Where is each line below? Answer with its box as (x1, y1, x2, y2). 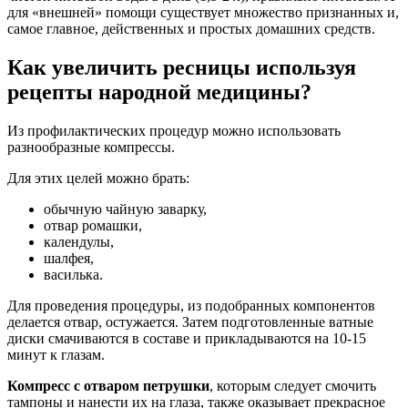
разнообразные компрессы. (7, 138, 175, 155)
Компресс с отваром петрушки (7, 377, 209, 393)
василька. (44, 266, 103, 282)
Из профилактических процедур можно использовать (7, 122, 341, 138)
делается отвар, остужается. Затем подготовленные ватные (7, 313, 373, 330)
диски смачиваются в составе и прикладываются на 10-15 (7, 330, 366, 346)
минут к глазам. (7, 346, 105, 362)
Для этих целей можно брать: (7, 169, 189, 186)
